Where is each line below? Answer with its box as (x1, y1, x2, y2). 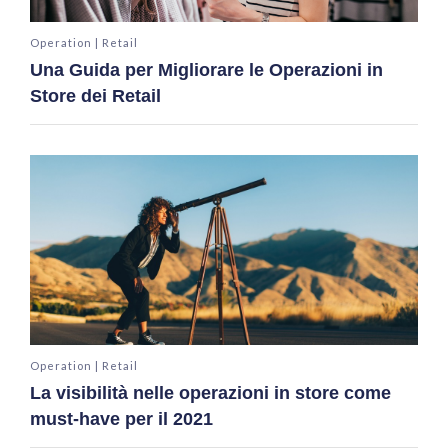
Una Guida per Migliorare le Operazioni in (30, 59, 383, 80)
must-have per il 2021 (30, 408, 213, 429)
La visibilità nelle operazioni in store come (30, 382, 391, 403)
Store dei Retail (30, 85, 161, 106)
